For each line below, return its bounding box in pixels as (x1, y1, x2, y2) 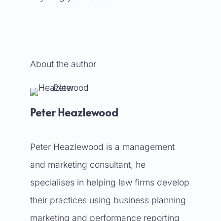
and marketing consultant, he (30, 159, 146, 170)
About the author (30, 59, 96, 69)
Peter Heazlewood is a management (30, 142, 175, 152)
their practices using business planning (30, 195, 186, 205)
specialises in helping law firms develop (30, 177, 189, 187)
